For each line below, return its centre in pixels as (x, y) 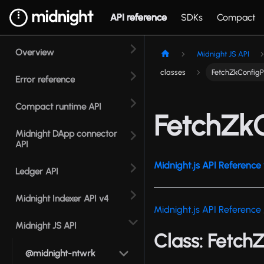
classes (173, 72)
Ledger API (37, 171)
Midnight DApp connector (66, 134)
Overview (35, 52)
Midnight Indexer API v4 (62, 199)
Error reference (45, 80)
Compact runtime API (58, 107)
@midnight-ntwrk (60, 253)
